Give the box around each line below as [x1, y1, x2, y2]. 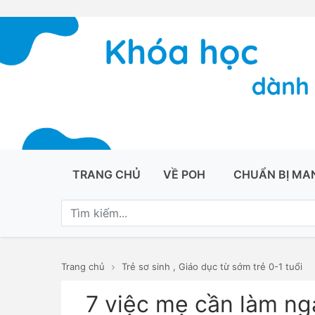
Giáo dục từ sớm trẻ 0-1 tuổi [179, 261, 302, 272]
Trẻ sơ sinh [122, 261, 170, 272]
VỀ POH [163, 167, 205, 181]
